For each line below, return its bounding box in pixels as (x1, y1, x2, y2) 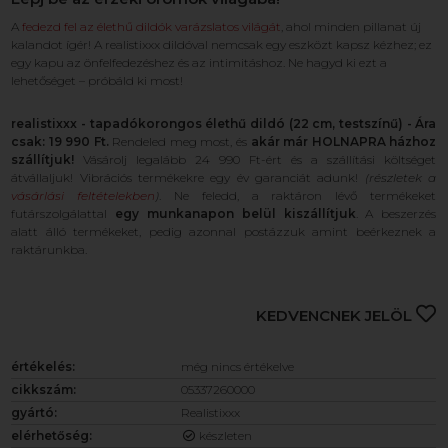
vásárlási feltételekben (11, 188, 156, 203)
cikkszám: (11, 382, 77, 397)
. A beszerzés (355, 206, 437, 221)
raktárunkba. (11, 242, 88, 257)
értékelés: (11, 359, 76, 374)
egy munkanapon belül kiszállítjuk (115, 206, 356, 221)
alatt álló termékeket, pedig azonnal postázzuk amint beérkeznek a (11, 224, 437, 239)
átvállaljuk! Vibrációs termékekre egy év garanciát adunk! (11, 170, 365, 185)
